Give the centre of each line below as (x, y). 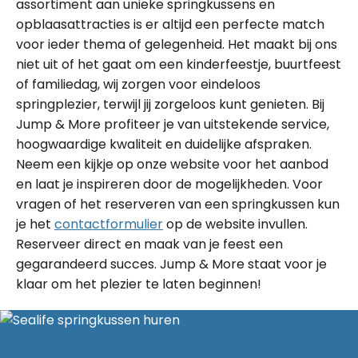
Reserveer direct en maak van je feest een (149, 244)
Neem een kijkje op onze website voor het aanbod (172, 164)
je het (35, 224)
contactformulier (109, 224)
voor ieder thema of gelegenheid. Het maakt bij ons (177, 44)
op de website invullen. (235, 224)
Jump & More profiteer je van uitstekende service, (173, 124)
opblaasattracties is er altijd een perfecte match (170, 24)
